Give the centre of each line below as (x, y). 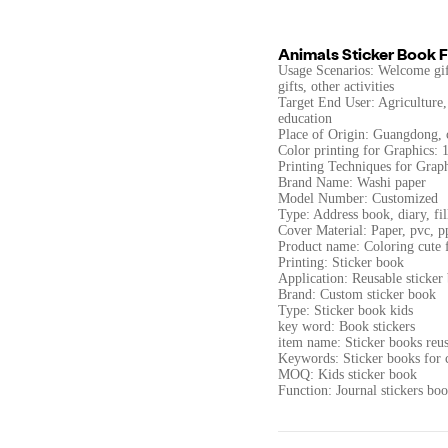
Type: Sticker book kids (345, 311)
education (305, 119)
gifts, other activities (336, 87)
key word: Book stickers (346, 327)
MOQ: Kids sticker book (347, 375)
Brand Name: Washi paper (352, 183)
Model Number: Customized (358, 199)
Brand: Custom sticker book (357, 295)
